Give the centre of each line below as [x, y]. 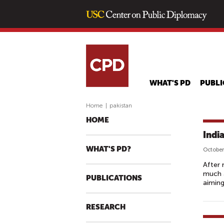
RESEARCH [106, 207]
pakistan [121, 105]
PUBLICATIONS [114, 178]
